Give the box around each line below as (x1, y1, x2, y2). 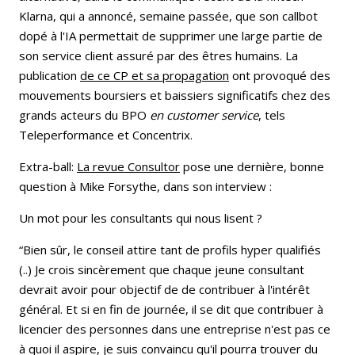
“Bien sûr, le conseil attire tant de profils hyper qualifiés (19, 241, 321, 258)
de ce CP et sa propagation (80, 67, 229, 83)
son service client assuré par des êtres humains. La (19, 47, 298, 63)
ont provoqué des (229, 67, 330, 83)
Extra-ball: (19, 158, 77, 174)
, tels (258, 106, 285, 123)
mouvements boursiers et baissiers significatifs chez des (19, 86, 330, 103)
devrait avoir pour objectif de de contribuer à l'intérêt (19, 281, 310, 297)
